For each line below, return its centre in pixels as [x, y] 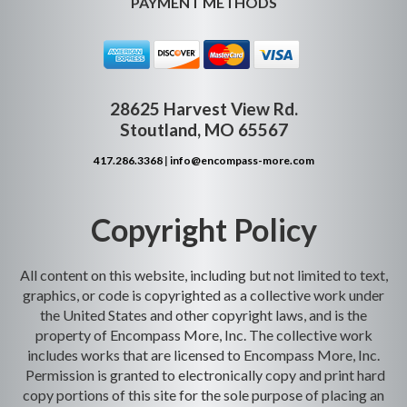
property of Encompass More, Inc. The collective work [203, 335]
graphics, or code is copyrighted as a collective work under [203, 295]
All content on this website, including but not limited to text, [203, 275]
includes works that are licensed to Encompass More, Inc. [203, 355]
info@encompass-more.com [242, 160]
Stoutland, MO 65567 [203, 129]
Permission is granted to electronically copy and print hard [203, 375]
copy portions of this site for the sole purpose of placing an [203, 395]
